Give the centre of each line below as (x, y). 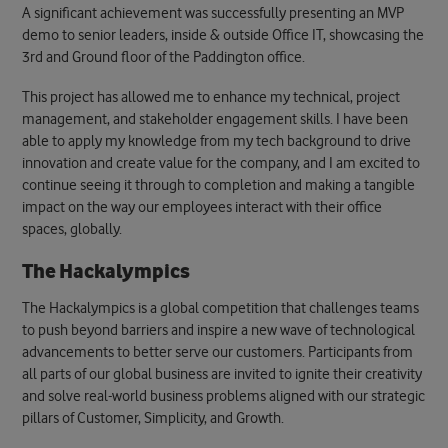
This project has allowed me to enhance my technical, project (211, 97)
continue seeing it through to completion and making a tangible (219, 185)
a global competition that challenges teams (285, 308)
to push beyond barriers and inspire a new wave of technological (219, 330)
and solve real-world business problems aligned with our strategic (224, 396)
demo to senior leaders (94, 36)
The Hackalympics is (86, 308)
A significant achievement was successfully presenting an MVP (213, 14)
